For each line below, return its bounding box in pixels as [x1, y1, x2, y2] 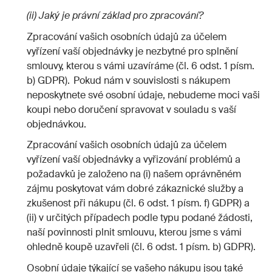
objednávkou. [27, 117, 86, 131]
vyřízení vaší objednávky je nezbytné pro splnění [27, 44, 238, 58]
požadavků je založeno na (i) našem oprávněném [27, 168, 241, 181]
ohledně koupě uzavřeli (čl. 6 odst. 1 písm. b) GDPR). [27, 240, 257, 254]
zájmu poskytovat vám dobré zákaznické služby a [27, 182, 243, 195]
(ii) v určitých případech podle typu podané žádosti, [27, 211, 253, 225]
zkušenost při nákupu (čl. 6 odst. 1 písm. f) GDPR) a [27, 197, 250, 210]
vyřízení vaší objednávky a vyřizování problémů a [27, 153, 240, 166]
